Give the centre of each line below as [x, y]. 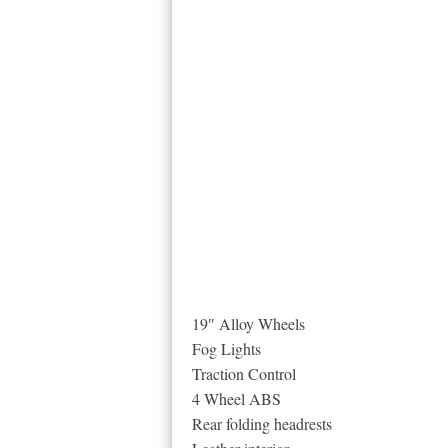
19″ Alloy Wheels [248, 323]
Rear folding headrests [262, 423]
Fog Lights [226, 348]
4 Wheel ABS [236, 398]
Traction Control [244, 373]
